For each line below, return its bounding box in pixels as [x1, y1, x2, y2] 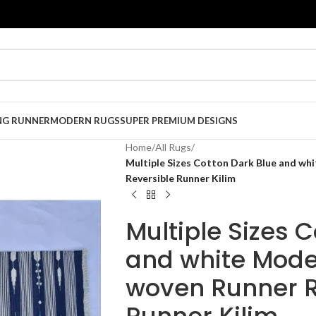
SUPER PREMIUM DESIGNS [120, 115, 238, 126]
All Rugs [154, 141, 191, 153]
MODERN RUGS [50, 115, 120, 126]
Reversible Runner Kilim [125, 172, 236, 184]
